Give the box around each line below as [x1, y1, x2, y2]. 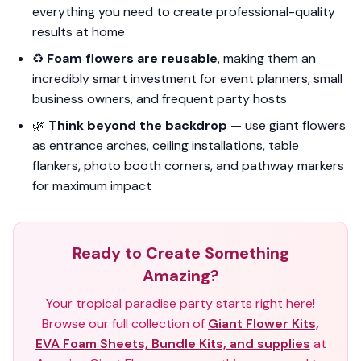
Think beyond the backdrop [48, 117, 227, 134]
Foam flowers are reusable [47, 50, 218, 67]
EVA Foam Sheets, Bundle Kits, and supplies [35, 335, 310, 352]
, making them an [218, 50, 316, 67]
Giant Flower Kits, [208, 315, 319, 332]
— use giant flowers [227, 117, 346, 134]
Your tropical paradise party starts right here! [46, 295, 315, 312]
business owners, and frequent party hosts [32, 90, 287, 107]
